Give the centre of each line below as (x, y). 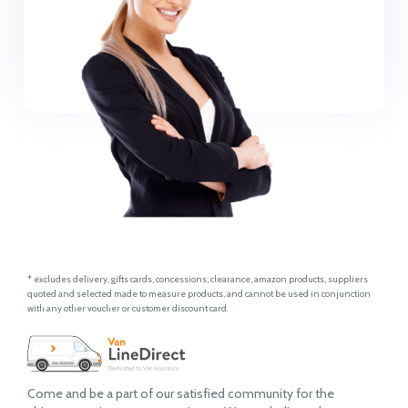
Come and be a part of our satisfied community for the (181, 393)
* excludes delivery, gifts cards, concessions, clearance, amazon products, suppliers (198, 279)
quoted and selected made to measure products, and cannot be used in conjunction (199, 293)
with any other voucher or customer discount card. (127, 308)
